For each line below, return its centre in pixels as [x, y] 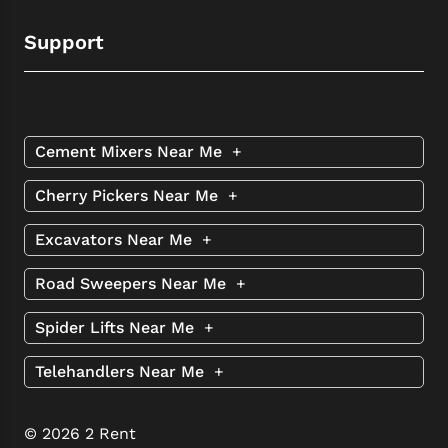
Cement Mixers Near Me [131, 151]
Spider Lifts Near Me [117, 327]
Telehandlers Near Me [122, 371]
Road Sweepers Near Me [133, 283]
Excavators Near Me [116, 239]
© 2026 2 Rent [80, 433]
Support [64, 41]
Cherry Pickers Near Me [129, 195]
